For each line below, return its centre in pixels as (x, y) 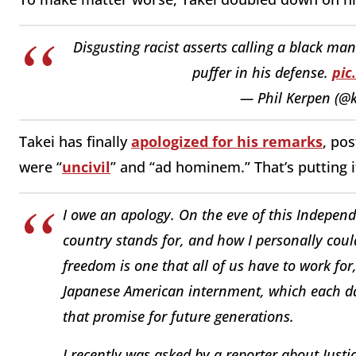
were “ (41, 166)
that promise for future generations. (178, 317)
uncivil (86, 166)
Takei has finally (75, 141)
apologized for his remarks (227, 141)
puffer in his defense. (262, 73)
